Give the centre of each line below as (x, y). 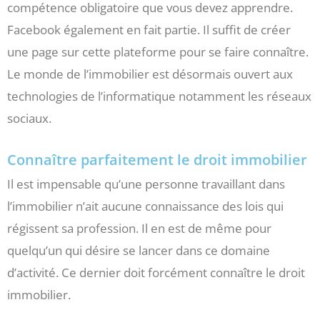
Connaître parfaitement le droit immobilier (157, 160)
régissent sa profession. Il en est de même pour (139, 229)
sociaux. (29, 119)
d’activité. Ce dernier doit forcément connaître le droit (156, 273)
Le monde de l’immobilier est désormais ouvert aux (150, 74)
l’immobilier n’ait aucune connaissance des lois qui (145, 206)
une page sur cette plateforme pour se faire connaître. (158, 52)
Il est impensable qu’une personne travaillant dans (146, 184)
